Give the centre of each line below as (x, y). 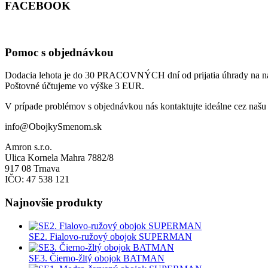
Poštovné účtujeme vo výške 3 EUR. (74, 86)
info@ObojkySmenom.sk (53, 127)
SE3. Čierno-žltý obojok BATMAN (97, 258)
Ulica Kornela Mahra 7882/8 (59, 158)
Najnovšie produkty (54, 203)
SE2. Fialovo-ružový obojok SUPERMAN (110, 236)
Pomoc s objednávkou (59, 52)
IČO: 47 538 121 (37, 179)
